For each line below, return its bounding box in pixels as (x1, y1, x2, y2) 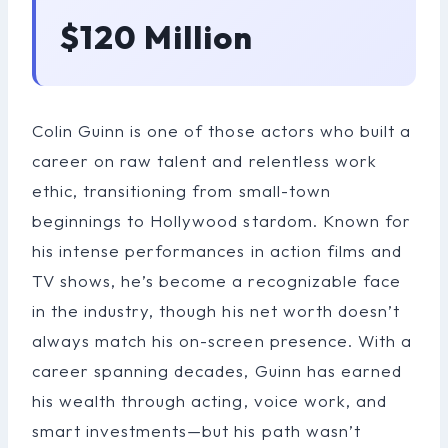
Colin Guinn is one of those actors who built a (32, 119, 411, 141)
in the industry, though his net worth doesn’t (32, 299, 400, 321)
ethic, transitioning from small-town (32, 179, 331, 201)
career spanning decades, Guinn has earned (32, 359, 402, 381)
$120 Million (60, 16, 254, 57)
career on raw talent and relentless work (32, 149, 377, 171)
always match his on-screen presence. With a (32, 329, 412, 351)
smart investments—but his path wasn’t (32, 419, 361, 441)
